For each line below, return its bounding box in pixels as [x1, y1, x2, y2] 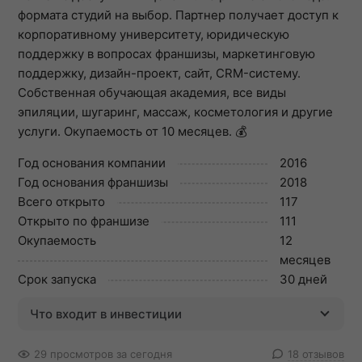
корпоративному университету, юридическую [18, 27, 289, 42]
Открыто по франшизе [18, 213, 149, 229]
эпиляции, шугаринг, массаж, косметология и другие [18, 104, 333, 120]
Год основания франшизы [18, 175, 168, 190]
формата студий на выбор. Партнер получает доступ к [18, 7, 339, 23]
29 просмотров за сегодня [34, 347, 172, 360]
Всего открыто [18, 194, 105, 209]
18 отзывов [288, 347, 344, 360]
